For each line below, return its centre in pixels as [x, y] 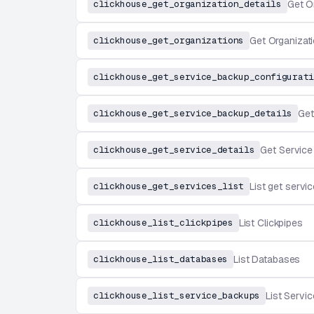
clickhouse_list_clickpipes [163, 223]
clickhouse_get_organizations [169, 40]
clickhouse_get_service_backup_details [193, 113]
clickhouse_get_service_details [174, 150]
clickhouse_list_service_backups [177, 295]
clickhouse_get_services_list [169, 186]
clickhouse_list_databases [161, 259]
